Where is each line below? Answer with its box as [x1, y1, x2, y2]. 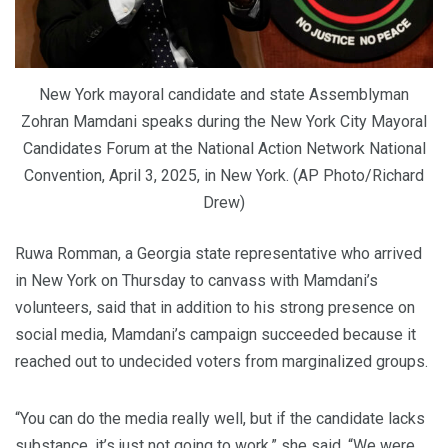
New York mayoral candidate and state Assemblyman [39, 85, 409, 105]
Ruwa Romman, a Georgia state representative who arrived [15, 244, 422, 264]
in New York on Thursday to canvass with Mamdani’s [15, 271, 378, 291]
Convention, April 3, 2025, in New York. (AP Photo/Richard [24, 166, 424, 186]
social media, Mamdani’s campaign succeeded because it [15, 325, 416, 345]
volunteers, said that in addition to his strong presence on [15, 298, 415, 318]
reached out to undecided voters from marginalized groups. [15, 352, 428, 372]
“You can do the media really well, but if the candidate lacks [15, 409, 425, 429]
